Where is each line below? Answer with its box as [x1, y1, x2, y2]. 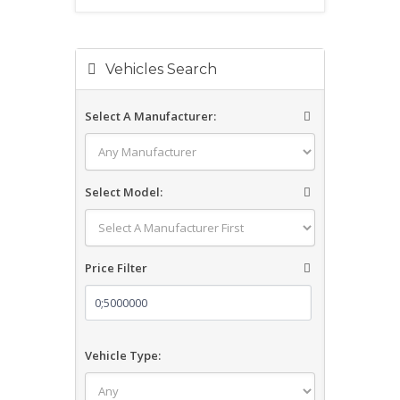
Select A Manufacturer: [85, 108, 216, 124]
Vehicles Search [105, 61, 217, 78]
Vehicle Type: [85, 347, 161, 363]
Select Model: [85, 184, 162, 200]
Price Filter [85, 260, 147, 276]
